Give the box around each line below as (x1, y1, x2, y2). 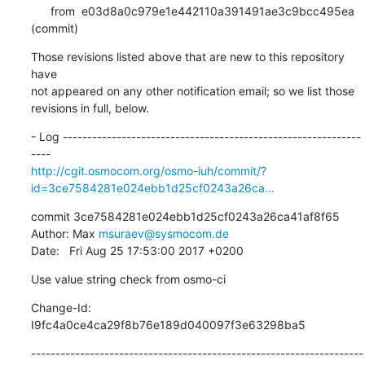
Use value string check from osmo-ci (30, 271, 226, 286)
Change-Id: (30, 300, 91, 314)
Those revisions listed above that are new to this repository (30, 49, 345, 64)
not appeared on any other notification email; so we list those (30, 83, 354, 98)
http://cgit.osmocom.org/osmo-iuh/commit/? (30, 163, 266, 178)
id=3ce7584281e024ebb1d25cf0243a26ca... (30, 180, 275, 195)
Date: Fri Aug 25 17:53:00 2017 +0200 (30, 243, 244, 257)
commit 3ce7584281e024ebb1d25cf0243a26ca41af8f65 (30, 209, 340, 223)
